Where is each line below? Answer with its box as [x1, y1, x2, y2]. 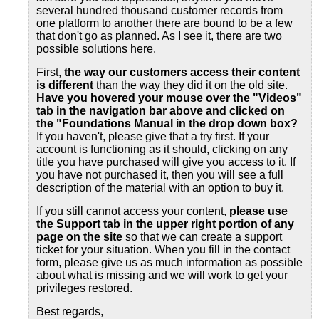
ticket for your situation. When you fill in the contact [36, 244, 290, 256]
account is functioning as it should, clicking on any [36, 143, 288, 155]
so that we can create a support [122, 231, 282, 243]
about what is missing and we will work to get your [36, 269, 288, 281]
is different [36, 79, 93, 91]
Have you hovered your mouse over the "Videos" [36, 92, 302, 104]
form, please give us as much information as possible [36, 256, 303, 268]
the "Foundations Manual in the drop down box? [36, 117, 298, 130]
